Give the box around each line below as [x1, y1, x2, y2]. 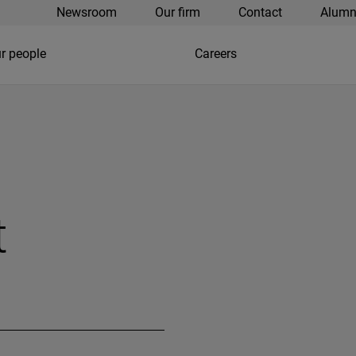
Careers [195, 45, 237, 61]
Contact [238, 5, 282, 20]
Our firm [154, 5, 200, 20]
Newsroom [56, 5, 117, 20]
